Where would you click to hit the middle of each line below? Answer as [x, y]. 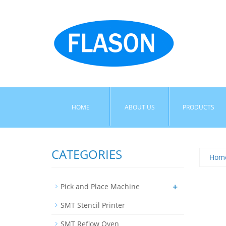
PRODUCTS [199, 107]
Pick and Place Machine [100, 186]
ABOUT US [139, 107]
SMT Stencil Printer [93, 205]
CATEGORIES [87, 154]
